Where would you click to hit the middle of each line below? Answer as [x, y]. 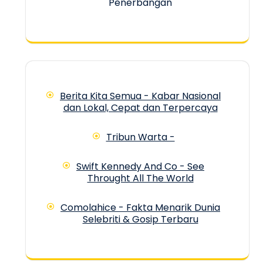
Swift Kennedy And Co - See [140, 167]
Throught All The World [140, 178]
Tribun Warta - [140, 137]
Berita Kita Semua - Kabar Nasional [140, 96]
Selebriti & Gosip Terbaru [140, 220]
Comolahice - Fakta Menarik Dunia [140, 208]
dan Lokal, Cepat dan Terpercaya [140, 108]
